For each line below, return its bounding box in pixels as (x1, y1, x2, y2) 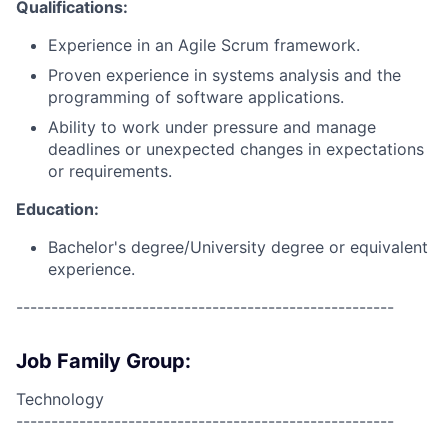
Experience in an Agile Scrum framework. (48, 35, 360, 55)
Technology (16, 389, 104, 409)
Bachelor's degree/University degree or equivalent (48, 237, 428, 257)
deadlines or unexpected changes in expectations (48, 139, 424, 159)
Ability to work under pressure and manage (48, 117, 376, 137)
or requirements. (48, 161, 172, 181)
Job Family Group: (16, 349, 191, 373)
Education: (16, 199, 99, 219)
